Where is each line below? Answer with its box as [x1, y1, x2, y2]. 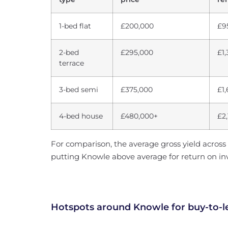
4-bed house [59, 111, 103, 121]
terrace [59, 59, 84, 68]
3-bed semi [59, 85, 98, 94]
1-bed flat [59, 21, 91, 31]
